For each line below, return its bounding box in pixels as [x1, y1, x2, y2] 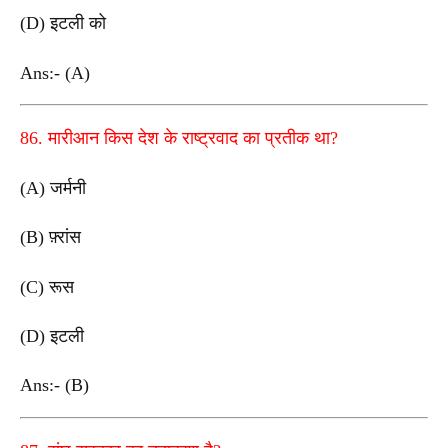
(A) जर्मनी [20, 178, 86, 199]
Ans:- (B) [20, 375, 94, 396]
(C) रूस [20, 276, 74, 297]
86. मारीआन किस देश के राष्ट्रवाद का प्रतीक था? [20, 128, 338, 149]
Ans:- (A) [20, 62, 95, 83]
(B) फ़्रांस [20, 227, 81, 248]
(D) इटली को [20, 13, 106, 34]
